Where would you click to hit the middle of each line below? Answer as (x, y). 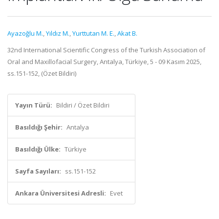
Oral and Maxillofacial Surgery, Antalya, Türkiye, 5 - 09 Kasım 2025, (104, 62)
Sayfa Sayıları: (38, 171)
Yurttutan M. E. (93, 33)
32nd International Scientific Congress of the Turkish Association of (106, 50)
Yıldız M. (58, 33)
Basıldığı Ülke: (38, 149)
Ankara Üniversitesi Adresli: (61, 193)
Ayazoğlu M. (25, 33)
